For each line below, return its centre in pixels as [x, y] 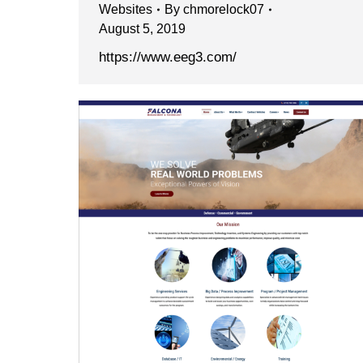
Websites [126, 10]
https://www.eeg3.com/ [168, 58]
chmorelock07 [224, 10]
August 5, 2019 [142, 29]
